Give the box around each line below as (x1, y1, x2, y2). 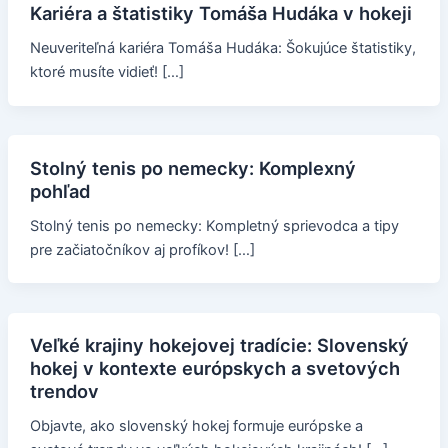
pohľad (29, 179, 90, 202)
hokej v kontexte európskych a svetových (29, 357, 400, 380)
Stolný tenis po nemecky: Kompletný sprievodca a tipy (29, 216, 399, 235)
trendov (29, 380, 99, 403)
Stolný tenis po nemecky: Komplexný (29, 156, 356, 179)
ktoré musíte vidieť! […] (29, 62, 184, 81)
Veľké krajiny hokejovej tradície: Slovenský (29, 334, 409, 357)
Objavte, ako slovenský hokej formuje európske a (29, 417, 363, 436)
